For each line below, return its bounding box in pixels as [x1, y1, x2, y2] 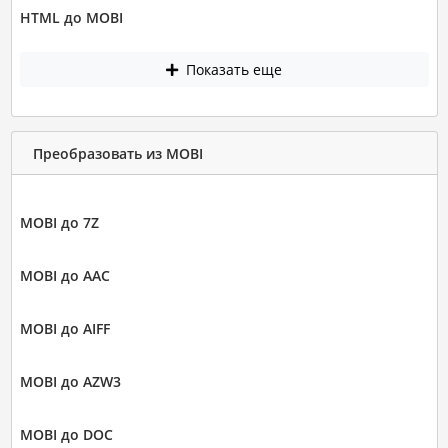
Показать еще [182, 60, 282, 80]
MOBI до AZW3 [19, 372, 121, 392]
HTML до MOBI [19, 7, 123, 27]
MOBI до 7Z [19, 213, 99, 233]
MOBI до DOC [19, 425, 113, 445]
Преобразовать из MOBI [32, 143, 203, 163]
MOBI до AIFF [19, 319, 110, 339]
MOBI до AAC [19, 266, 110, 286]
